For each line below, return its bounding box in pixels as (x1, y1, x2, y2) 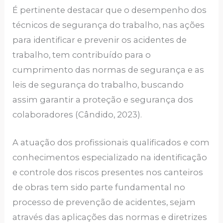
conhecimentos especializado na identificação (12, 152, 208, 163)
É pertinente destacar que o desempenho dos (12, 5, 207, 15)
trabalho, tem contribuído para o (12, 50, 151, 60)
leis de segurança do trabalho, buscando (12, 80, 184, 90)
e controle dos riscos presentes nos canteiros (12, 167, 204, 178)
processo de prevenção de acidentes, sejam (12, 197, 196, 208)
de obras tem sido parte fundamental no (12, 182, 186, 193)
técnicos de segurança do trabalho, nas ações (12, 20, 205, 30)
